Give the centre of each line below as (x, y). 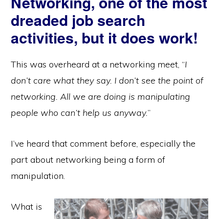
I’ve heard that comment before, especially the (103, 143)
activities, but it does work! (105, 37)
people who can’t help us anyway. (79, 112)
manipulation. (38, 175)
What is (27, 206)
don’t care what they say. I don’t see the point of (107, 80)
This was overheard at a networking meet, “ (98, 64)
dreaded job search (78, 20)
